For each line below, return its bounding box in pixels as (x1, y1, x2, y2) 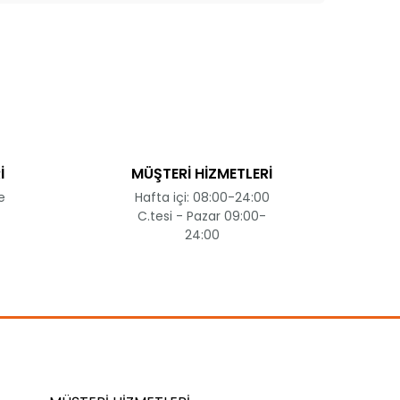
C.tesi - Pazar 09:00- (137, 207, 266, 225)
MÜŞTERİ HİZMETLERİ (131, 163, 272, 184)
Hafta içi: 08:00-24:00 (134, 188, 270, 206)
